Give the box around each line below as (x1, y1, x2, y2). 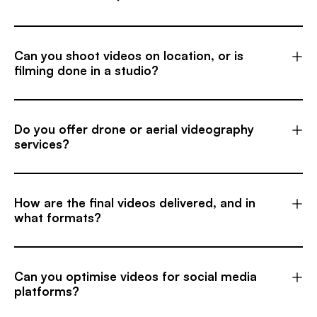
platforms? (14, 284, 79, 299)
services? (14, 137, 69, 152)
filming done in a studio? (14, 63, 158, 79)
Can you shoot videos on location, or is (14, 48, 243, 64)
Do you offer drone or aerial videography (14, 122, 254, 137)
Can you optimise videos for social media (14, 269, 257, 284)
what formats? (14, 210, 101, 226)
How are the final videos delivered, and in (14, 195, 255, 211)
